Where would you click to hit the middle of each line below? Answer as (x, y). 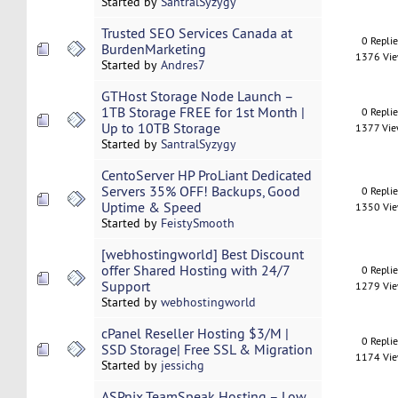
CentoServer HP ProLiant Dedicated (206, 175)
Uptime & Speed (151, 207)
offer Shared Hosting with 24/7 (195, 271)
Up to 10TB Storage (160, 128)
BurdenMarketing (153, 49)
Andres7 (183, 65)
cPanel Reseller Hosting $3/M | (195, 334)
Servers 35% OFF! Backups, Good (200, 191)
